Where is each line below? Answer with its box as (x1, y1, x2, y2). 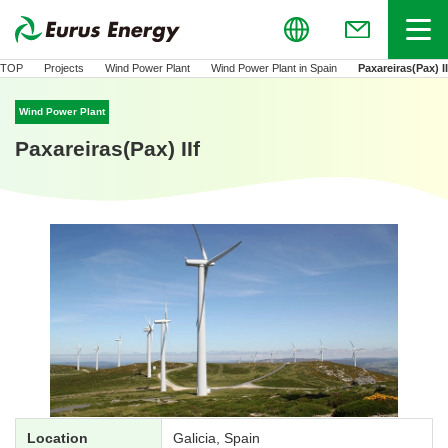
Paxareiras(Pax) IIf (15, 137, 200, 161)
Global (48, 21, 96, 38)
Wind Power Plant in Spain (211, 62, 337, 74)
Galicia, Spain (173, 429, 260, 446)
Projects (44, 62, 84, 74)
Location (27, 429, 88, 446)
